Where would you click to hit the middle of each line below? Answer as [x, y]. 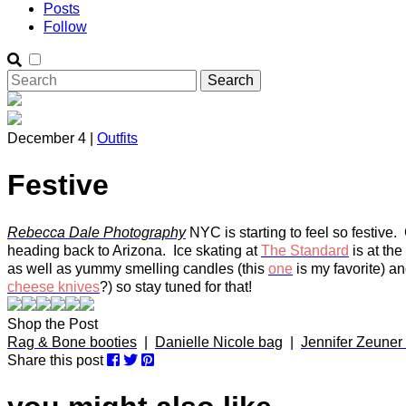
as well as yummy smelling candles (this [138, 268]
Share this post [57, 360]
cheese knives [53, 286]
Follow [65, 27]
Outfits [117, 138]
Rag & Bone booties [72, 342]
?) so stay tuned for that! [176, 286]
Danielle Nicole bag [219, 342]
